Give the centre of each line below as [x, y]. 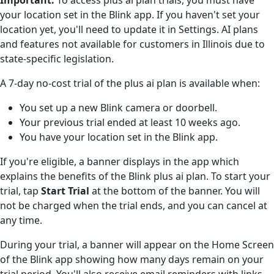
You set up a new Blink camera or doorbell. [118, 107]
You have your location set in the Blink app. [119, 137]
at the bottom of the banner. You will [175, 191]
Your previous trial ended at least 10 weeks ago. [130, 122]
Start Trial [65, 191]
